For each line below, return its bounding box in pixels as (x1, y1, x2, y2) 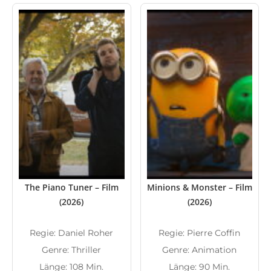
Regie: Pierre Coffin (158, 227, 241, 238)
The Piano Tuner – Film (24, 181, 119, 193)
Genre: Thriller (42, 244, 102, 255)
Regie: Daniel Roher (30, 227, 114, 238)
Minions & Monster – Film (146, 181, 252, 193)
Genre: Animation (162, 244, 237, 255)
